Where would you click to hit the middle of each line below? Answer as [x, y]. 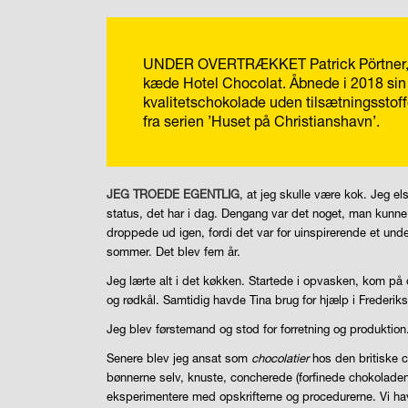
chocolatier [280, 358]
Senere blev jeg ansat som [179, 358]
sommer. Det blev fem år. [174, 252]
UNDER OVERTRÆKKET [225, 63]
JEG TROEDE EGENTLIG [173, 194]
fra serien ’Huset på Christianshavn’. [262, 120]
